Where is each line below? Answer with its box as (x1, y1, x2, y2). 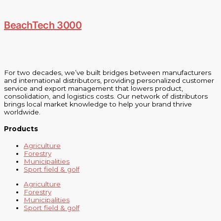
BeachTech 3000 (4, 19, 82, 31)
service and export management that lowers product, (4, 84, 183, 93)
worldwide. (4, 108, 40, 116)
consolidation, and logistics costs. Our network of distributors (4, 92, 208, 101)
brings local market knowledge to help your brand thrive (4, 100, 192, 109)
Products (4, 125, 38, 133)
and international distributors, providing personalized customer (4, 76, 214, 85)
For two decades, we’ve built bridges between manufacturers (4, 69, 211, 77)
